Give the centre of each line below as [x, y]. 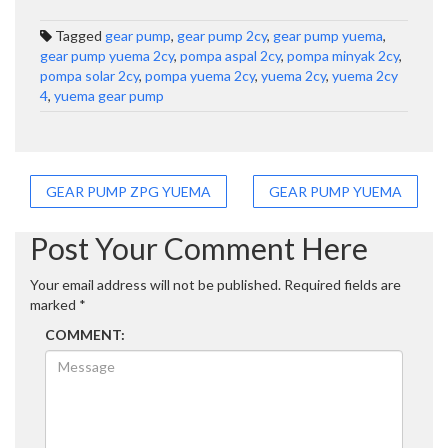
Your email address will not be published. [155, 284]
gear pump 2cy [222, 35]
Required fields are [342, 284]
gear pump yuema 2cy [107, 55]
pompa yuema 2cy [200, 75]
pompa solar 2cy [89, 75]
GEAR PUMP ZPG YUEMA [128, 191]
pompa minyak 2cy [343, 55]
